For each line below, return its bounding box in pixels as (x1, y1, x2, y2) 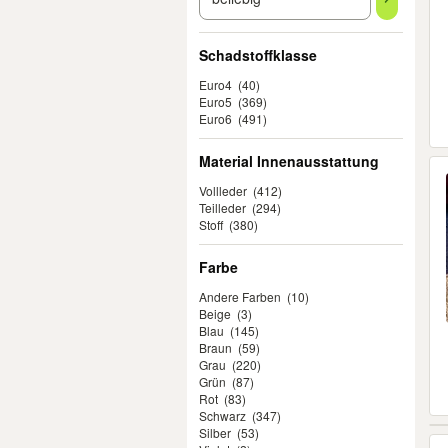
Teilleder (199, 199, 246, 216)
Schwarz (199, 407, 246, 424)
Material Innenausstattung (199, 151, 379, 171)
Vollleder (199, 182, 247, 199)
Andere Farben (199, 288, 281, 305)
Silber (199, 424, 231, 441)
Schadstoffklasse (199, 45, 317, 65)
